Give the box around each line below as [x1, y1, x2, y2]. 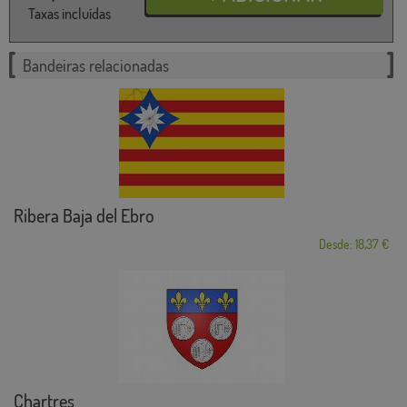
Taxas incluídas [28, 4, 111, 23]
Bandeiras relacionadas [23, 55, 169, 75]
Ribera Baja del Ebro [14, 203, 154, 227]
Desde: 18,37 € [319, 235, 389, 252]
